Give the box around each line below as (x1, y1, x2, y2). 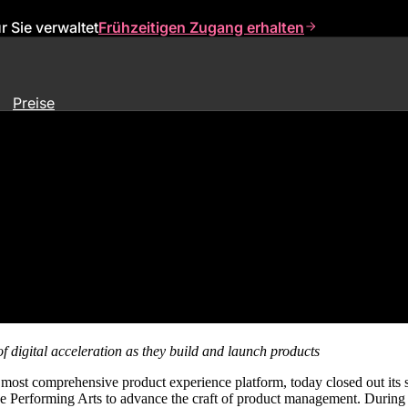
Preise (13, 94, 55, 112)
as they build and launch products (126, 342, 320, 359)
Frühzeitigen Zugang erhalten (98, 18, 304, 36)
